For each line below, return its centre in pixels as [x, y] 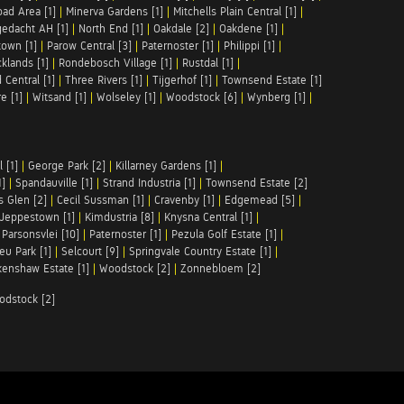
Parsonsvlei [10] [41, 234]
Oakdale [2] [181, 28]
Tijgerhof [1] [182, 80]
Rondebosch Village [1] [115, 63]
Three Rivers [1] [104, 80]
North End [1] [111, 28]
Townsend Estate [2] [257, 183]
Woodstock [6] [202, 97]
